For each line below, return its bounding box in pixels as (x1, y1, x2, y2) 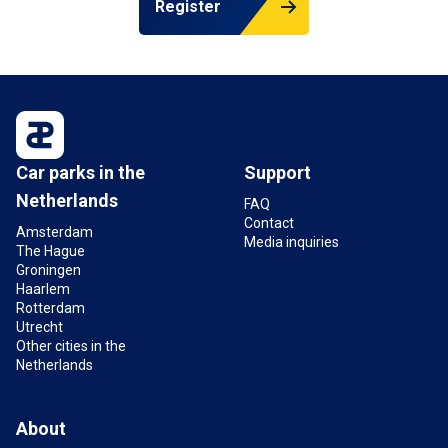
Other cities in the (16, 337, 126, 354)
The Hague (16, 242, 85, 259)
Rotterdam (16, 299, 85, 316)
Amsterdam (16, 223, 93, 240)
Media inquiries (244, 233, 339, 250)
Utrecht (16, 318, 63, 335)
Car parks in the (16, 161, 145, 183)
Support (244, 161, 311, 183)
